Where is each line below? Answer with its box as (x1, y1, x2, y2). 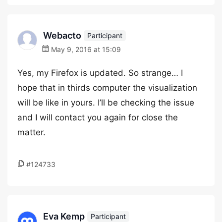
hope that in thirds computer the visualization (17, 83, 197, 93)
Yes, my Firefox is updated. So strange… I (17, 68, 183, 78)
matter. (17, 127, 46, 137)
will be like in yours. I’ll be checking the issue (17, 98, 194, 108)
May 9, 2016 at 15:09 (49, 45, 121, 54)
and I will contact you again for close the (17, 112, 178, 122)
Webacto (43, 30, 81, 41)
